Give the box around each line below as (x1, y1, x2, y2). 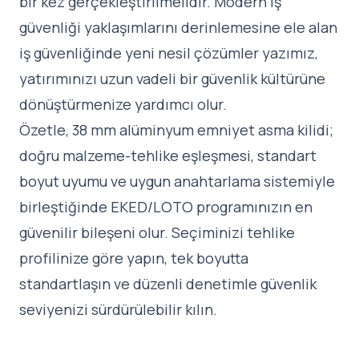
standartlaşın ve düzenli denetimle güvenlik (19, 274, 317, 294)
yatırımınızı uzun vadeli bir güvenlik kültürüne (19, 69, 325, 89)
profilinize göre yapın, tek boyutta (19, 248, 248, 268)
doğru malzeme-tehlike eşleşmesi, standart (19, 146, 317, 166)
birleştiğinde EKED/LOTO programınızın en (19, 197, 313, 217)
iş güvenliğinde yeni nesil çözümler (19, 43, 259, 63)
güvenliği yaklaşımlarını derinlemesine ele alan (19, 18, 337, 38)
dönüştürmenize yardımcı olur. (19, 95, 227, 115)
